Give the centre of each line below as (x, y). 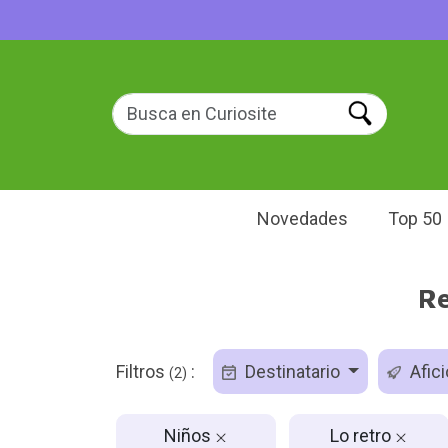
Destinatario (292, 371)
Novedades (302, 218)
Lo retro (362, 435)
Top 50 (415, 218)
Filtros (142, 371)
